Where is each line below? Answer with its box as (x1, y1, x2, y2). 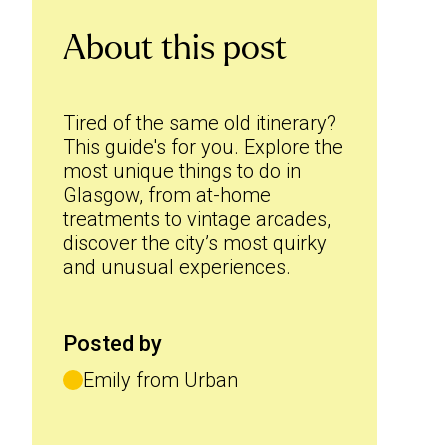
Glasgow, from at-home (63, 183, 271, 207)
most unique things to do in (63, 159, 301, 183)
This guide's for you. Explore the (63, 135, 343, 159)
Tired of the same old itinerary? (63, 111, 336, 135)
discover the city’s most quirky (63, 231, 327, 255)
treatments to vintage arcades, (63, 207, 331, 231)
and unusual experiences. (63, 255, 291, 279)
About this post (63, 29, 287, 66)
